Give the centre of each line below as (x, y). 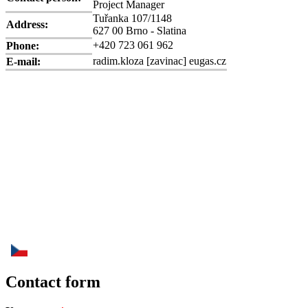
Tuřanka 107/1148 (132, 19)
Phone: (23, 46)
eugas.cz (208, 61)
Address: (27, 25)
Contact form (53, 282)
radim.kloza (118, 61)
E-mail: (23, 62)
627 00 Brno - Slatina (140, 31)
